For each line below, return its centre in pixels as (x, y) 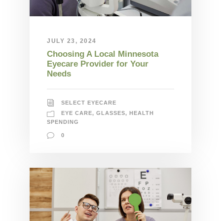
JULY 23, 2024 (72, 41)
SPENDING (63, 122)
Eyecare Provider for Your (98, 64)
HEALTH (142, 113)
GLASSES (111, 113)
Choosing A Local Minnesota (103, 54)
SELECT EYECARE (89, 102)
